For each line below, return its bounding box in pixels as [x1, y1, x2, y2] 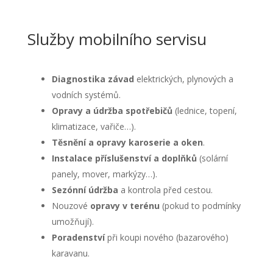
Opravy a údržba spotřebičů [51, 105, 172, 116]
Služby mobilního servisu [27, 28, 207, 50]
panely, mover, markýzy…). [51, 168, 157, 180]
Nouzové [51, 200, 90, 211]
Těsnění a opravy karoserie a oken [51, 136, 203, 148]
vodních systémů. [51, 89, 121, 101]
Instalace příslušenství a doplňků [51, 152, 197, 164]
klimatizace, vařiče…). [51, 121, 136, 132]
